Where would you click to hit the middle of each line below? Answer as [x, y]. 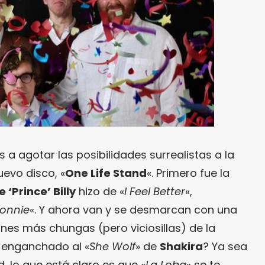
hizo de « [100, 191]
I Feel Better [155, 191]
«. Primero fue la [188, 173]
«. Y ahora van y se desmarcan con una [133, 209]
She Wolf [112, 246]
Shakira [181, 246]
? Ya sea [225, 246]
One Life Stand [106, 173]
